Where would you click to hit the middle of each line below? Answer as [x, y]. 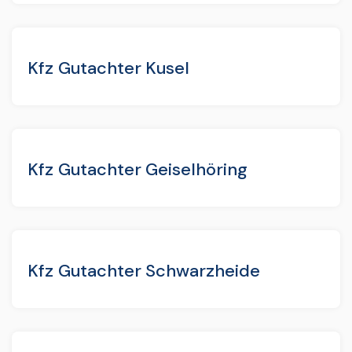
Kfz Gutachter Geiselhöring [137, 169]
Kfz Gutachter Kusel [109, 68]
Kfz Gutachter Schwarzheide [144, 270]
